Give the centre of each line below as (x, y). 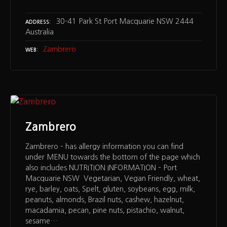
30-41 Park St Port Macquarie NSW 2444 (125, 22)
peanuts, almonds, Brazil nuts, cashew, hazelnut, (105, 200)
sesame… (42, 221)
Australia (40, 32)
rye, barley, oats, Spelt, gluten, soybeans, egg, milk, (110, 189)
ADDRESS (37, 23)
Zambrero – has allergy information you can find (104, 147)
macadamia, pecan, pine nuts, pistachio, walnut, (105, 211)
